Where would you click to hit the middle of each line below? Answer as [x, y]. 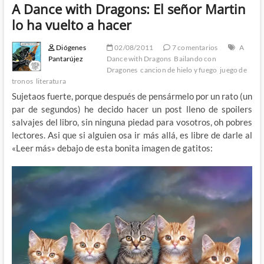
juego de [233, 70]
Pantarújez [65, 58]
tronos [22, 81]
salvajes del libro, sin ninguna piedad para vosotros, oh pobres [132, 122]
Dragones [122, 70]
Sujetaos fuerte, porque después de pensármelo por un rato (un [132, 96]
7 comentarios [194, 47]
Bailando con [195, 58]
